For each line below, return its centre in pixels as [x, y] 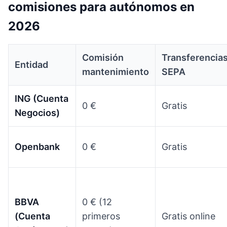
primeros [101, 216]
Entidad [31, 64]
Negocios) [37, 112]
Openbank [37, 146]
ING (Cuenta [42, 98]
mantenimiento [116, 71]
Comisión [103, 57]
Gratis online [188, 216]
